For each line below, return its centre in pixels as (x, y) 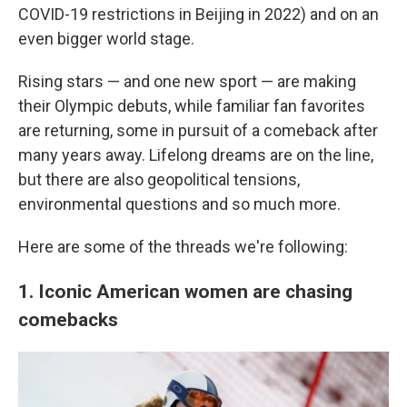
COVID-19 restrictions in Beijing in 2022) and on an (199, 14)
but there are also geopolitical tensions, (159, 179)
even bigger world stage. (106, 39)
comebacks (68, 319)
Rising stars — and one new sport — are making (187, 81)
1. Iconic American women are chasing (185, 291)
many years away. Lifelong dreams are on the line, (196, 155)
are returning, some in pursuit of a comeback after (198, 130)
